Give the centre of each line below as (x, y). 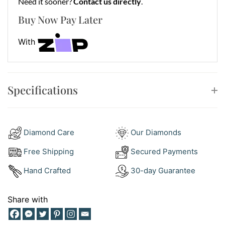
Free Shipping (49, 152)
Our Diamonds (156, 133)
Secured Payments (164, 152)
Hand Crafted (46, 171)
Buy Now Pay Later (60, 20)
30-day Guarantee (162, 171)
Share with (28, 200)
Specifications (43, 90)
